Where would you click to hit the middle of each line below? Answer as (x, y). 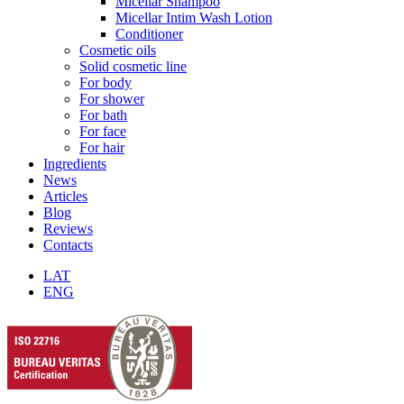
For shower (112, 99)
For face (103, 132)
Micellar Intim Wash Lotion (194, 18)
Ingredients (75, 164)
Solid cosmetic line (133, 67)
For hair (102, 148)
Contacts (68, 245)
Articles (65, 197)
